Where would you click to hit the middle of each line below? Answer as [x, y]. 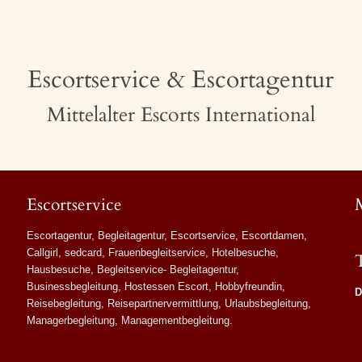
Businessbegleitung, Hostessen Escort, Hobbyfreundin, [156, 287]
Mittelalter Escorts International [181, 115]
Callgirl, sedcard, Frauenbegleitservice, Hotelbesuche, [152, 253]
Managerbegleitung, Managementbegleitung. [129, 321]
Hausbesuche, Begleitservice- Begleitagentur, [133, 270]
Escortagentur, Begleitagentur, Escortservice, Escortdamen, [166, 236]
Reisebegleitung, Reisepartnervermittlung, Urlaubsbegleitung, [168, 304]
